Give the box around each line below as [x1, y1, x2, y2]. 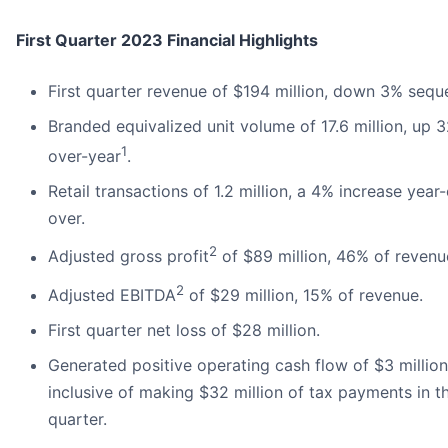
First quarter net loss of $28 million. [48, 320, 320, 341]
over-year [48, 146, 121, 167]
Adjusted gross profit [48, 246, 209, 267]
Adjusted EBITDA [48, 285, 176, 306]
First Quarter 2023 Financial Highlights [16, 30, 318, 51]
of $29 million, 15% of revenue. [184, 285, 423, 306]
